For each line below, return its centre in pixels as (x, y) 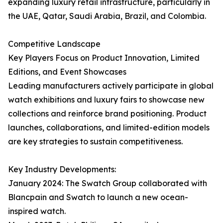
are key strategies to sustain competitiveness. (95, 142)
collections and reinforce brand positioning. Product (107, 114)
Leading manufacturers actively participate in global (111, 86)
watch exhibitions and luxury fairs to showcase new (106, 100)
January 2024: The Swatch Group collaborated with (108, 183)
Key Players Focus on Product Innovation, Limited (104, 58)
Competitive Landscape (54, 44)
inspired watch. (37, 211)
